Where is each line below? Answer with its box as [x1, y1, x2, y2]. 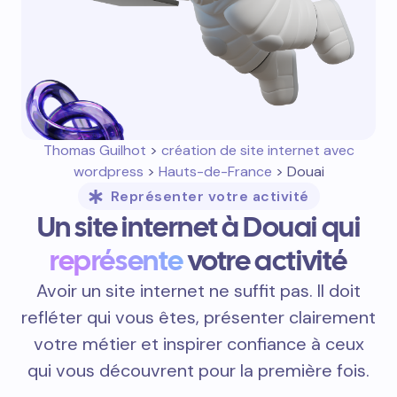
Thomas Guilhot [43, 141, 146, 160]
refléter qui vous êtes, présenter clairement [21, 306, 376, 329]
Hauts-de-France [158, 162, 272, 181]
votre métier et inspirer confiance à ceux [33, 332, 364, 355]
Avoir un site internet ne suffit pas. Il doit [36, 279, 361, 302]
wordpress [73, 162, 144, 181]
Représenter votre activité [110, 187, 309, 206]
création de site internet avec [160, 141, 354, 160]
